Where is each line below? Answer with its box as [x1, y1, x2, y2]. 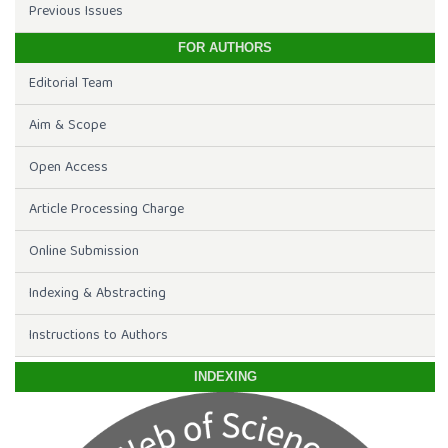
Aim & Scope [28, 113, 106, 138]
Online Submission [28, 239, 139, 264]
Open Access [28, 155, 108, 180]
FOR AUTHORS [178, 40, 272, 56]
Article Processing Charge [28, 197, 184, 222]
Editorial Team [28, 71, 113, 96]
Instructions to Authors [28, 323, 168, 348]
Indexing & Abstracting [28, 281, 166, 306]
